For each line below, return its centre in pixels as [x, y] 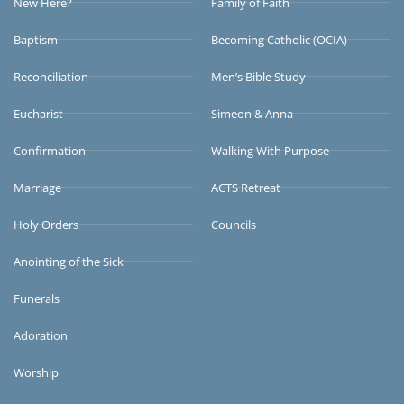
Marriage [37, 187]
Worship [36, 372]
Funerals [37, 298]
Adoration [41, 335]
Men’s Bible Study [258, 76]
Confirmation [50, 150]
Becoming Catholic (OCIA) [279, 39]
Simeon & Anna [252, 113]
